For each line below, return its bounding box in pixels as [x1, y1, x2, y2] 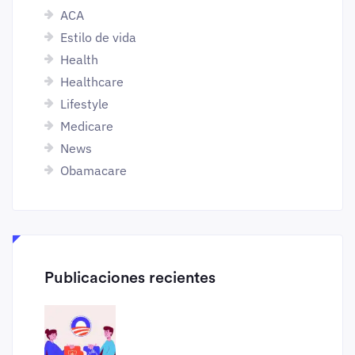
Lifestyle [60, 96, 109, 112]
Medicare [60, 118, 113, 134]
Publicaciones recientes [44, 270, 216, 286]
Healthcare [60, 74, 124, 90]
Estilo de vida [60, 29, 136, 45]
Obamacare [60, 162, 127, 178]
